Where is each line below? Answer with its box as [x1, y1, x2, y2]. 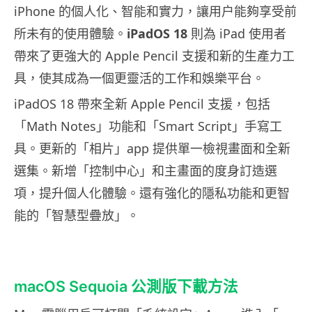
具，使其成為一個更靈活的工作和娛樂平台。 [14, 69, 265, 86]
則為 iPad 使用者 [187, 24, 286, 42]
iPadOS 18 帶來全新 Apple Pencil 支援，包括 [14, 95, 270, 112]
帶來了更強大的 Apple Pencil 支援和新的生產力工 [14, 47, 295, 64]
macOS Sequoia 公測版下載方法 [14, 276, 238, 295]
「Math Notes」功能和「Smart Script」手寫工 [14, 117, 282, 134]
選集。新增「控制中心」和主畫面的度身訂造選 [14, 162, 277, 179]
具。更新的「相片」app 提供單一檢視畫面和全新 [14, 139, 290, 157]
